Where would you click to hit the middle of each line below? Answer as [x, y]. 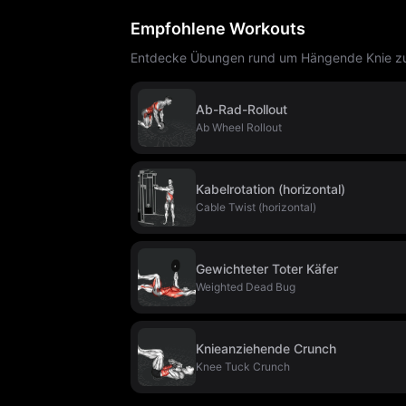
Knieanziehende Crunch [266, 348]
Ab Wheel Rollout [239, 127]
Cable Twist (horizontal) [256, 207]
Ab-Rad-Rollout [242, 109]
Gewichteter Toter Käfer [267, 269]
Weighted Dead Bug [246, 287]
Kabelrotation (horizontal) [271, 189]
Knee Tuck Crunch [243, 367]
